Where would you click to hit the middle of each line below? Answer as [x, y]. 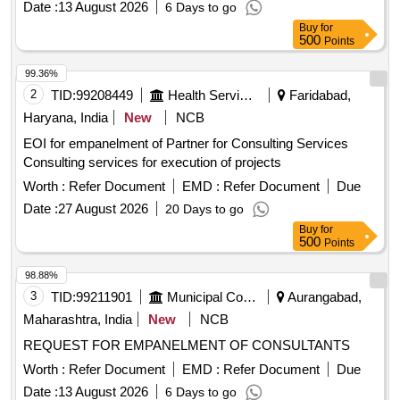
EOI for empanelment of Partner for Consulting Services [186, 144]
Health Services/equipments [246, 96]
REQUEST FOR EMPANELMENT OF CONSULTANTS [187, 346]
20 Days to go [204, 209]
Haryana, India [66, 118]
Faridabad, [318, 96]
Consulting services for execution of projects [152, 162]
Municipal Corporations [250, 297]
